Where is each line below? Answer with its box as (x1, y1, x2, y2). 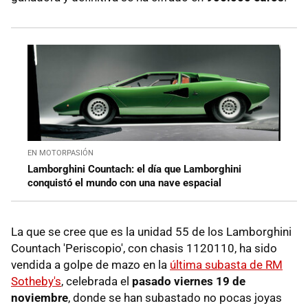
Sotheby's (11, 274, 61, 288)
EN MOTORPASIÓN (27, 148, 93, 157)
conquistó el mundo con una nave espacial (27, 176, 221, 189)
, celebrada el (61, 274, 132, 288)
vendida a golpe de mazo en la (11, 257, 170, 272)
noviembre (11, 290, 68, 305)
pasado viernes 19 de (132, 274, 245, 288)
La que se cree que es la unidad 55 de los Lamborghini (11, 224, 291, 239)
